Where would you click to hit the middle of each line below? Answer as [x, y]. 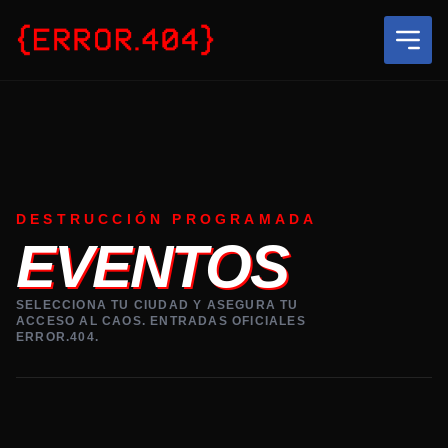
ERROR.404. [57, 337]
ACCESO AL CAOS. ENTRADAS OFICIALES [161, 321]
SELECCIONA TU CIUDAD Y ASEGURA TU [157, 305]
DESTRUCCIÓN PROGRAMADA [167, 219]
